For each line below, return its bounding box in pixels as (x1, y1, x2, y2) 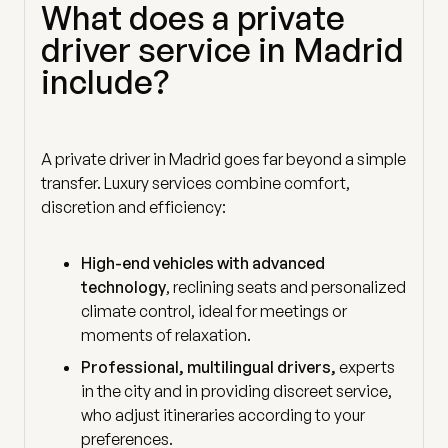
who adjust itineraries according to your (81, 404, 365, 425)
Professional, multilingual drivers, (81, 356, 336, 377)
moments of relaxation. (81, 324, 251, 345)
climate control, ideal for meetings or (81, 300, 347, 321)
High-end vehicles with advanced (81, 252, 325, 273)
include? (41, 60, 169, 102)
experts (336, 356, 395, 377)
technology (81, 276, 166, 297)
